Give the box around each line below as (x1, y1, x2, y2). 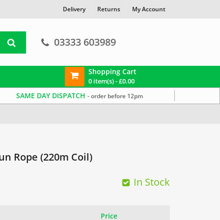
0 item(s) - (88, 76, 119, 85)
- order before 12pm (87, 92, 143, 100)
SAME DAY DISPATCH (16, 91, 88, 100)
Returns (97, 5, 120, 13)
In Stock (134, 175, 170, 189)
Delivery (63, 5, 85, 13)
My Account (132, 5, 165, 13)
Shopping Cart (88, 66, 137, 76)
